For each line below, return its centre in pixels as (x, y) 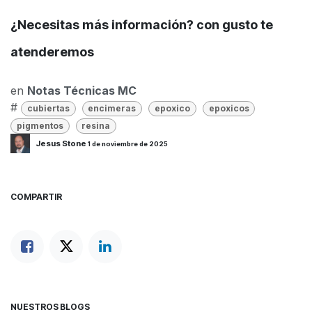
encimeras (112, 108)
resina (96, 126)
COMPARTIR (36, 197)
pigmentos (40, 126)
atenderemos (54, 52)
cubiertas (48, 108)
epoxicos (229, 108)
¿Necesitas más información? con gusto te (142, 24)
